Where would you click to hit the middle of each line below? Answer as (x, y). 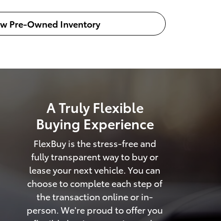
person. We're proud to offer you (95, 210)
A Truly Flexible (95, 107)
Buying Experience (95, 123)
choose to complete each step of (95, 183)
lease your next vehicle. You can (95, 170)
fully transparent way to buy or (95, 156)
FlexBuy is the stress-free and (95, 143)
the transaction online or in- (95, 196)
